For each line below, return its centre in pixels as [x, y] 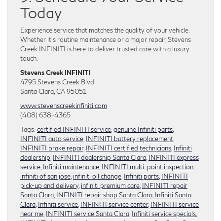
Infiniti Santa [173, 195]
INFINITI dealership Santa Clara [99, 158]
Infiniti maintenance [71, 167]
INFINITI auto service [52, 139]
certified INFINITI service [74, 129]
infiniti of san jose [45, 176]
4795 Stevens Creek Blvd [57, 82]
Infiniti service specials [164, 214]
